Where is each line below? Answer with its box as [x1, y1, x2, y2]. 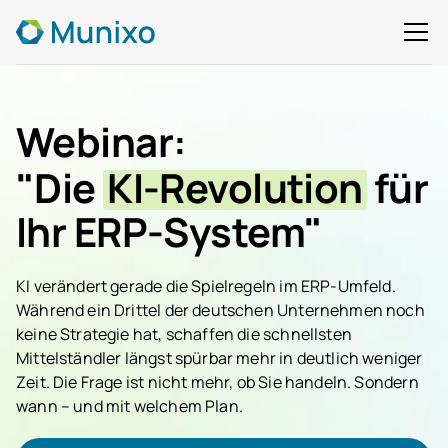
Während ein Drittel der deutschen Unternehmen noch [16, 299, 425, 322]
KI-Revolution [107, 160, 363, 216]
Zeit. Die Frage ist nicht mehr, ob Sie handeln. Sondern [16, 371, 419, 394]
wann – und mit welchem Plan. [16, 395, 243, 418]
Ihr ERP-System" [16, 204, 323, 260]
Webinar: [16, 114, 187, 169]
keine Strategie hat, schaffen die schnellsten [16, 323, 352, 346]
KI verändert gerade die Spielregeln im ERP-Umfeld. [16, 275, 396, 298]
